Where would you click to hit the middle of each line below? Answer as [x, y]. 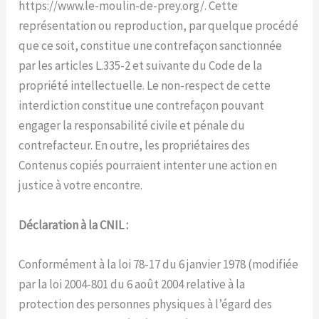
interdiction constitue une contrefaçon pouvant [142, 106]
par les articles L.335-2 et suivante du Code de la [141, 66]
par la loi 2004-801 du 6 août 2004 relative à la [132, 284]
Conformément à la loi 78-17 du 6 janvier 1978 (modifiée [159, 264]
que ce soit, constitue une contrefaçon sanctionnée [151, 46]
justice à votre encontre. [81, 185]
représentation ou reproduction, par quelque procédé [159, 26]
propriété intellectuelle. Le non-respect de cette [145, 86]
